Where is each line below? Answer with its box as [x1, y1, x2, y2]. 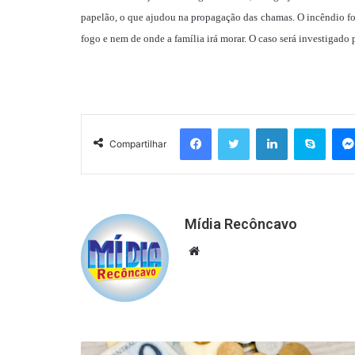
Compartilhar [109, 137, 167, 150]
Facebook [211, 120, 260, 134]
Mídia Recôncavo [185, 215, 298, 232]
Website [199, 242, 245, 258]
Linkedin [287, 120, 329, 134]
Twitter [249, 120, 284, 134]
